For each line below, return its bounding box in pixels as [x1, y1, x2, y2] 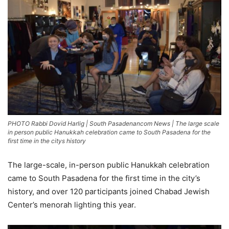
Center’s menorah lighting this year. [8, 200, 136, 210]
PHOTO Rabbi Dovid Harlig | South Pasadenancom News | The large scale [8, 120, 219, 128]
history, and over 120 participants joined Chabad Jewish [8, 187, 210, 197]
